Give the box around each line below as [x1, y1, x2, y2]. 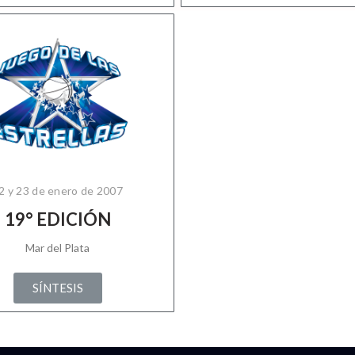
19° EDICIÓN [4, 208, 111, 230]
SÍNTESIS [32, 281, 83, 295]
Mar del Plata [25, 241, 90, 254]
